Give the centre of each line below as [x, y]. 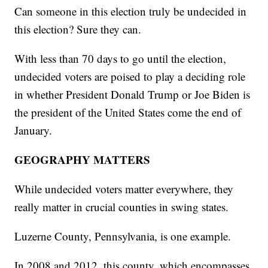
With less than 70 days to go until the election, [121, 59]
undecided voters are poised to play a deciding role [130, 77]
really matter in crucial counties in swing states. [122, 207]
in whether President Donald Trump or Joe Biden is [133, 95]
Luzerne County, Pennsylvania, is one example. [123, 236]
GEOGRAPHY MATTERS [83, 160]
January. [33, 130]
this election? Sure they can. [78, 29]
